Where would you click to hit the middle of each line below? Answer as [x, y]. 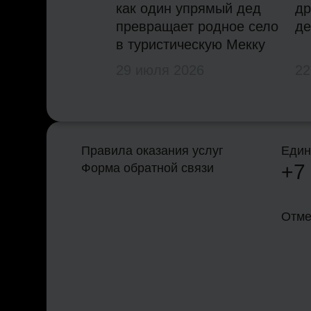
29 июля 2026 [160, 70]
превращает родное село [197, 27]
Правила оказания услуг [153, 151]
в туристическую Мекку [191, 45]
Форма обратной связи [148, 168]
